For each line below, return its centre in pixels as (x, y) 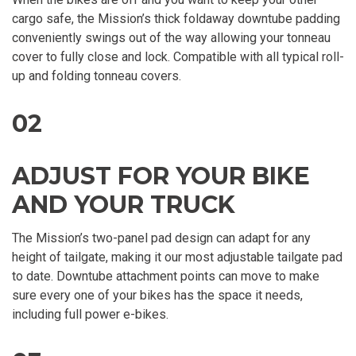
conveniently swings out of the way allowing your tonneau (171, 37)
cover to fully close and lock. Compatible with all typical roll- (178, 56)
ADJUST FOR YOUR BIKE (161, 176)
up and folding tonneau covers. (97, 75)
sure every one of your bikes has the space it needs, (157, 295)
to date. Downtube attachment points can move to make (166, 276)
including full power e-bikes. (90, 314)
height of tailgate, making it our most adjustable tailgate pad (177, 257)
